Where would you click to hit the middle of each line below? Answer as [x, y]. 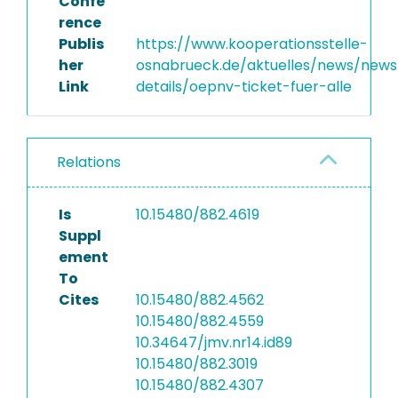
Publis [81, 44]
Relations [89, 162]
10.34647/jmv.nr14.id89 [214, 342]
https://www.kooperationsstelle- [251, 44]
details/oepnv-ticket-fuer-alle [243, 87]
